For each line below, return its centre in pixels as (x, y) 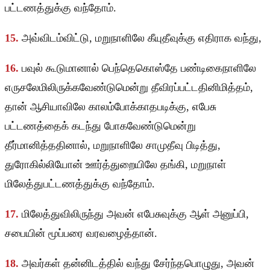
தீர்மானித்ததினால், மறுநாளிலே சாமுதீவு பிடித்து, (113, 146)
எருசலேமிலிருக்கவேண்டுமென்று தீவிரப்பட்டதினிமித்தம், (129, 88)
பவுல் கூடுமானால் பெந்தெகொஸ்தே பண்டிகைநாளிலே (139, 68)
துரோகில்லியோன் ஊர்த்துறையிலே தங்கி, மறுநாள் (115, 165)
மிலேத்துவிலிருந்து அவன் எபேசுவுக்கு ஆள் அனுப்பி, (135, 214)
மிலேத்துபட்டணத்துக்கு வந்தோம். (80, 184)
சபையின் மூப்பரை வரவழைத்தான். (81, 234)
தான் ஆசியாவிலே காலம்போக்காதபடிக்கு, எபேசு (111, 107)
